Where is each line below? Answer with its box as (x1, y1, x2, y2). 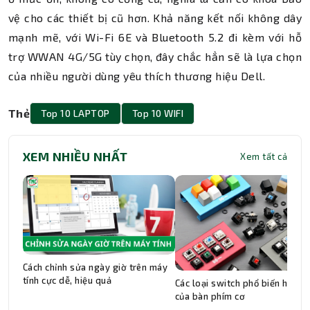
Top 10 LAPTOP (41, 107, 110, 119)
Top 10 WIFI (131, 107, 183, 119)
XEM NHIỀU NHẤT (23, 149, 128, 164)
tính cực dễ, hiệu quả (23, 275, 112, 286)
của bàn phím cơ (175, 291, 248, 302)
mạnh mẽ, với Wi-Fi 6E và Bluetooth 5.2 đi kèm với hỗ (8, 30, 302, 44)
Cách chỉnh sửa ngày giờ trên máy (23, 262, 168, 273)
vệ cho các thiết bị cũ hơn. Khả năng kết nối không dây (8, 11, 302, 24)
